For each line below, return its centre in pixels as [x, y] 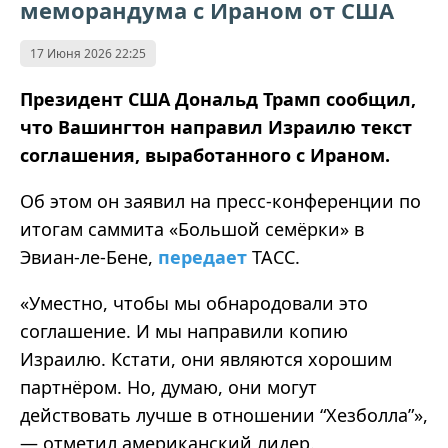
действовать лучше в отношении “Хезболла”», [224, 415]
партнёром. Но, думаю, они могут [168, 387]
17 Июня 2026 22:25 [88, 54]
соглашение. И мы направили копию [184, 331]
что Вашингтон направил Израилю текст [216, 127]
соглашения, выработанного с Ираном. [205, 155]
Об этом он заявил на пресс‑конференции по [220, 201]
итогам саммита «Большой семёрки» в [192, 229]
